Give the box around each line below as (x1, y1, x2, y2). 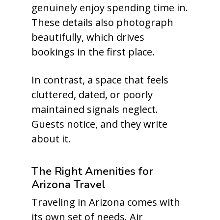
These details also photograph (31, 16, 173, 29)
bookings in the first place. (31, 45, 155, 58)
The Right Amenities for (31, 164, 153, 179)
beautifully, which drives (31, 30, 144, 44)
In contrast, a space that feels (31, 73, 168, 86)
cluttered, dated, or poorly (31, 88, 153, 101)
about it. (31, 132, 71, 145)
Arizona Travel (31, 177, 106, 192)
